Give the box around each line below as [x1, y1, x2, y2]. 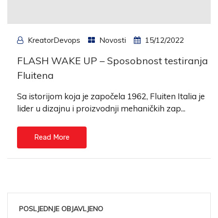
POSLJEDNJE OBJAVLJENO [19, 204, 103, 213]
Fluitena [17, 69, 54, 81]
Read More [34, 132, 70, 142]
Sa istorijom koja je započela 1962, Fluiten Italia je [17, 91, 205, 101]
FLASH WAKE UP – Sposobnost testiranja [17, 54, 208, 67]
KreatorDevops [28, 35, 80, 45]
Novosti [99, 35, 126, 45]
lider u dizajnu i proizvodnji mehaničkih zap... [17, 103, 185, 113]
